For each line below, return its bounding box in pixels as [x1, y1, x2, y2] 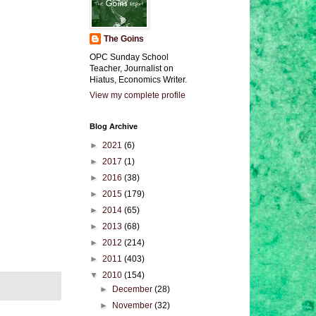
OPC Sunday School [90, 52, 169, 62]
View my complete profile [90, 90, 186, 100]
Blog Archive [90, 122, 138, 130]
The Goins [104, 34, 144, 44]
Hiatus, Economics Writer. [90, 75, 187, 85]
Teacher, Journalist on [90, 63, 174, 73]
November [112, 300, 155, 310]
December [112, 284, 155, 294]
